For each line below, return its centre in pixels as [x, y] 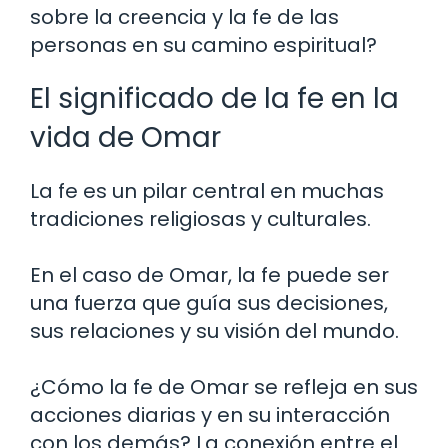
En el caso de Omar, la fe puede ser [209, 275]
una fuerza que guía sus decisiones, [209, 303]
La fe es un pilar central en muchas [207, 191]
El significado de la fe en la [214, 99]
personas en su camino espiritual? [203, 45]
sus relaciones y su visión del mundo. [214, 331]
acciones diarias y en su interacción [210, 415]
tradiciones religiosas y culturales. [200, 219]
